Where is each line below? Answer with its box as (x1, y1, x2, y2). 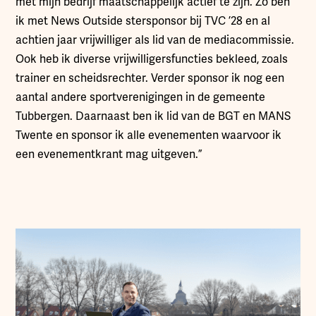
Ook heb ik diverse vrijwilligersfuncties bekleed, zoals (16, 52, 288, 67)
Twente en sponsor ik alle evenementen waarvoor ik (16, 128, 282, 143)
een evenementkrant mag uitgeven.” (16, 147, 202, 162)
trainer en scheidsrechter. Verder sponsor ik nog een (16, 71, 285, 86)
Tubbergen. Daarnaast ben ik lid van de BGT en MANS (16, 109, 291, 124)
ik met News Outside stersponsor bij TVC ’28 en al (16, 14, 271, 29)
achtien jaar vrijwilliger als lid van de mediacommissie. (16, 33, 295, 48)
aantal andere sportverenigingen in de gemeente (16, 90, 266, 105)
